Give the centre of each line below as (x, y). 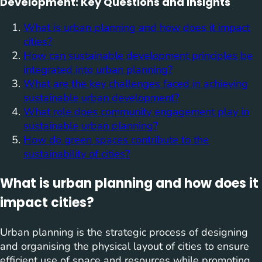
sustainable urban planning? (91, 126)
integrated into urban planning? (98, 70)
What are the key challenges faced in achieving (136, 84)
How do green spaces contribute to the (116, 140)
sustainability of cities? (77, 154)
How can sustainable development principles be (138, 56)
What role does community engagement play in (136, 112)
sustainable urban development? (101, 98)
